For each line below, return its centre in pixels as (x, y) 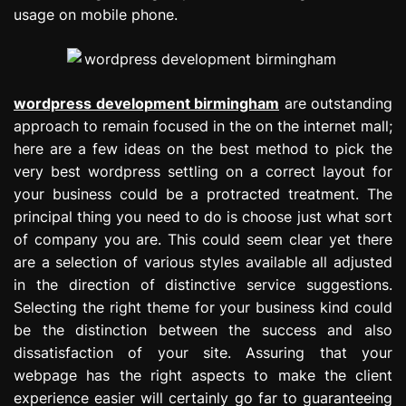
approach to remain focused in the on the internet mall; (203, 126)
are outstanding (336, 103)
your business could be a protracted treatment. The (203, 193)
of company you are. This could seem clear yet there (203, 239)
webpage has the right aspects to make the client (203, 375)
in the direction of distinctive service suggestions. (203, 284)
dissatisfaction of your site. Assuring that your (203, 352)
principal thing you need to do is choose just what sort (203, 216)
